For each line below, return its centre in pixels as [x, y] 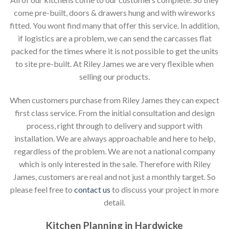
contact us [92, 190]
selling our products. [114, 77]
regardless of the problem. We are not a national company [114, 151]
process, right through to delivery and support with [114, 126]
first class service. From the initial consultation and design [114, 113]
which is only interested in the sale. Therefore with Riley [114, 164]
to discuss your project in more [165, 190]
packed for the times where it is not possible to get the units [114, 51]
